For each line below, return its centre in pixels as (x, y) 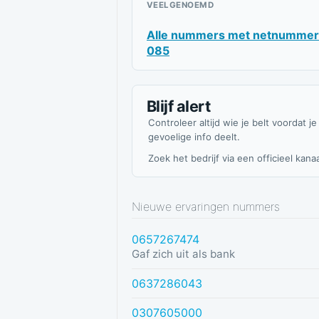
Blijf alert (179, 106)
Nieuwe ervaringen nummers (206, 206)
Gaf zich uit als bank (183, 254)
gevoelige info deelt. (194, 137)
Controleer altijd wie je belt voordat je (232, 122)
